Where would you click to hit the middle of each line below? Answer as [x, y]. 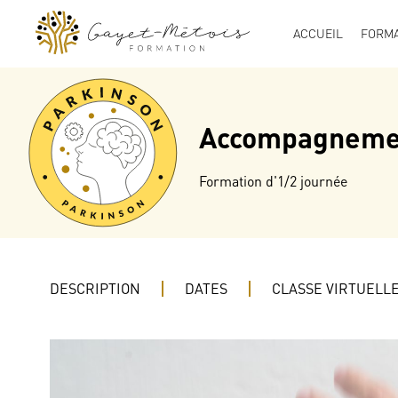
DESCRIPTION [95, 289]
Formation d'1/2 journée [273, 181]
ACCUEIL [318, 33]
